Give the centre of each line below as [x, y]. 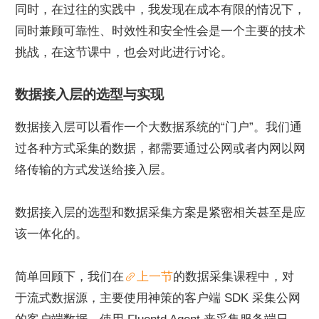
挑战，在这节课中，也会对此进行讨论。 [124, 52]
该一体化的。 [51, 234]
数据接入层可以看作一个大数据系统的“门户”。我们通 [158, 127]
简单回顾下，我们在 [69, 276]
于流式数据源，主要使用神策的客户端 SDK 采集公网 [158, 298]
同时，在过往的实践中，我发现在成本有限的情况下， [160, 9]
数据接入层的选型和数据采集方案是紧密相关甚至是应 [160, 212]
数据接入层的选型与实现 [89, 93]
